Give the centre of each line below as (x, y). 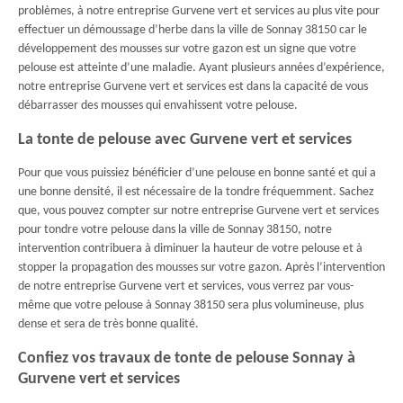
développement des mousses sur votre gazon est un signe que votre (187, 49)
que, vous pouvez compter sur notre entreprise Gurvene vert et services (198, 211)
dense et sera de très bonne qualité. (108, 324)
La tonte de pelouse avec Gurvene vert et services (185, 140)
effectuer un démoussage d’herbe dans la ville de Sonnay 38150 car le (193, 30)
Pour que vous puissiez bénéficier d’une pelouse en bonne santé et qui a (197, 173)
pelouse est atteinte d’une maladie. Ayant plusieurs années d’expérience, (201, 68)
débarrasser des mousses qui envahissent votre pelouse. (158, 106)
